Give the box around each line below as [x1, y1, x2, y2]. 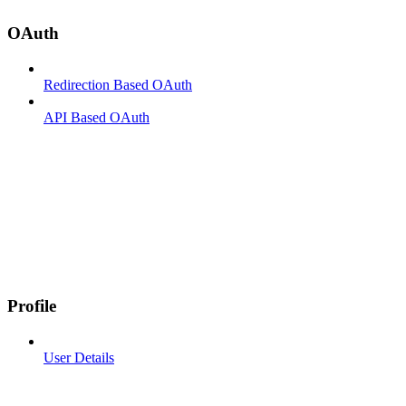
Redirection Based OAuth [43, 76, 192, 92]
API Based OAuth [43, 109, 150, 125]
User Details [43, 350, 114, 366]
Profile [7, 296, 56, 316]
